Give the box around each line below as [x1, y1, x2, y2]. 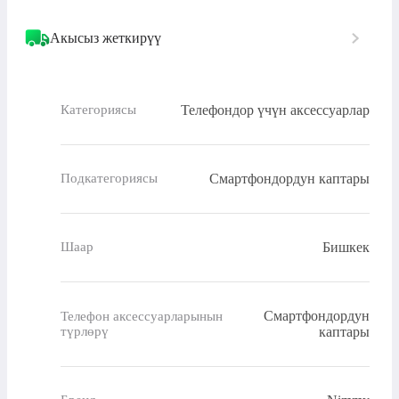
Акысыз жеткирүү [50, 29, 161, 45]
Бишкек [322, 239, 370, 255]
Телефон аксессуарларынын [61, 308, 223, 323]
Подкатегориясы [61, 171, 158, 186]
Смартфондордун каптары [209, 170, 370, 186]
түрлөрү [61, 323, 109, 338]
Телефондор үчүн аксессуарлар [181, 102, 370, 118]
